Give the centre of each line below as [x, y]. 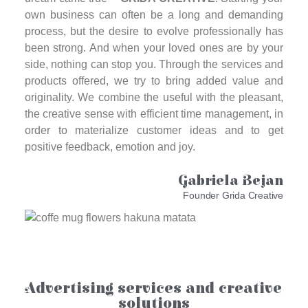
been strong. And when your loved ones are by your [154, 48]
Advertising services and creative [154, 289]
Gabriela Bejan [231, 181]
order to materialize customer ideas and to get [154, 131]
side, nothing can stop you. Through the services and [154, 65]
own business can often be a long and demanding [154, 15]
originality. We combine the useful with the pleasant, [154, 98]
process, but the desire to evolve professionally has [154, 32]
